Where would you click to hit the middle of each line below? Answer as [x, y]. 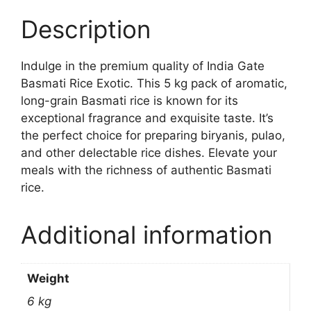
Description [86, 30]
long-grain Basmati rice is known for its [129, 101]
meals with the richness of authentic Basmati [146, 170]
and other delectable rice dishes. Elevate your [149, 153]
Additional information [146, 235]
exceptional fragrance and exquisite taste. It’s [147, 118]
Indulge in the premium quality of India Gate [143, 66]
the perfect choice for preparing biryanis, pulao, [153, 136]
